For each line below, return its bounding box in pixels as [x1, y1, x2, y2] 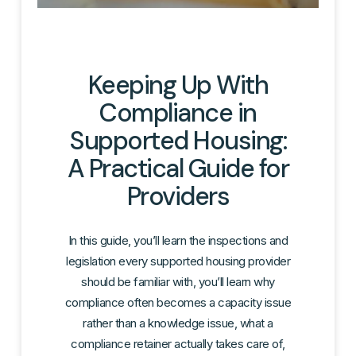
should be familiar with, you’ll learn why [81, 274, 275, 290]
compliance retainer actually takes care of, [71, 336, 285, 352]
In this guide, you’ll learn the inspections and [68, 233, 288, 249]
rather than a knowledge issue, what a [83, 315, 273, 331]
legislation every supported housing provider [66, 253, 290, 269]
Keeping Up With [87, 68, 269, 103]
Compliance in [99, 96, 257, 130]
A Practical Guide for [67, 152, 289, 186]
